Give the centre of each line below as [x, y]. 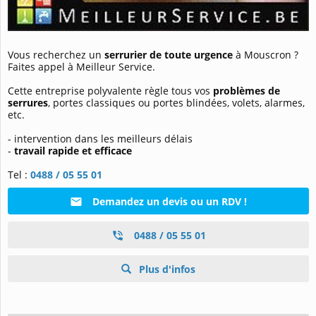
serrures [28, 102]
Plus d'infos [166, 269]
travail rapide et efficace [73, 150]
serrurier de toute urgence [169, 54]
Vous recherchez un [56, 54]
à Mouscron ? [266, 54]
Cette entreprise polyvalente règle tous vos [110, 90]
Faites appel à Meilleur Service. [81, 66]
